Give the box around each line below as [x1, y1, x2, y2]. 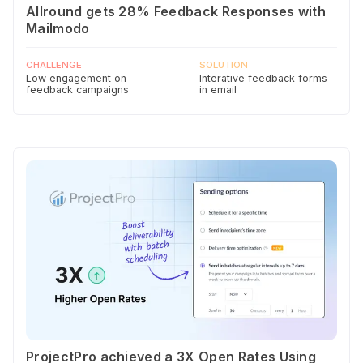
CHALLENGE [26, 58, 82, 70]
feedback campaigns [26, 83, 129, 96]
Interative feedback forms [199, 71, 327, 84]
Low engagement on [26, 71, 126, 84]
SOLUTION [199, 58, 248, 70]
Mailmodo [26, 19, 90, 36]
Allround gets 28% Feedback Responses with [26, 2, 327, 19]
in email [199, 83, 237, 96]
